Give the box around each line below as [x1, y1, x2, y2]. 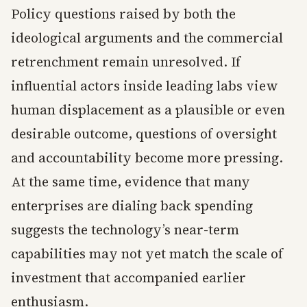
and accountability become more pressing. [11, 149, 283, 167]
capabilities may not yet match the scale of [11, 245, 283, 263]
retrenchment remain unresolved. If [11, 53, 241, 71]
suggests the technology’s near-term [11, 221, 239, 239]
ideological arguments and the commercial [11, 29, 283, 47]
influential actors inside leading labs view [11, 77, 278, 95]
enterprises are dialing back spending [11, 197, 253, 215]
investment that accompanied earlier [11, 269, 246, 287]
